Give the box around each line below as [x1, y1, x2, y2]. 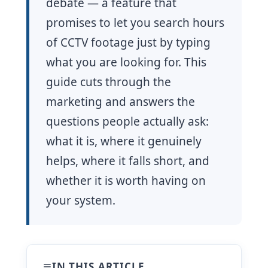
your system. [46, 193, 116, 209]
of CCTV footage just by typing [46, 35, 211, 51]
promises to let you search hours [46, 15, 225, 31]
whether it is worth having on [46, 173, 206, 189]
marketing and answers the [46, 94, 196, 110]
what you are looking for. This [46, 54, 207, 71]
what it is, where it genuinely [46, 133, 202, 150]
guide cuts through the [46, 74, 172, 90]
